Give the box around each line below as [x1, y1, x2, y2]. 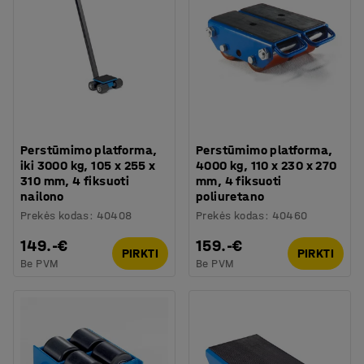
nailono [20, 188, 64, 204]
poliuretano [196, 188, 265, 204]
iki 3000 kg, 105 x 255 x [20, 157, 156, 173]
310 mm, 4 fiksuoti [20, 172, 130, 188]
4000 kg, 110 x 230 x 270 [196, 157, 337, 173]
